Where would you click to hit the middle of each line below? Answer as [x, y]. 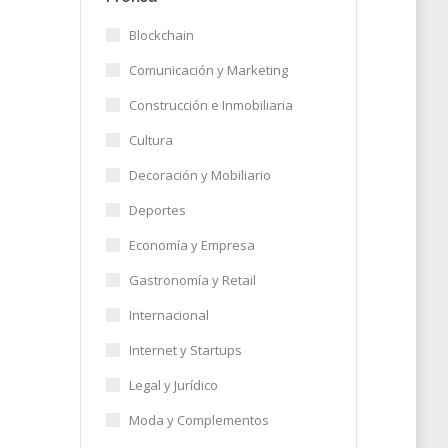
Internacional [168, 315]
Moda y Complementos [198, 420]
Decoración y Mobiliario [199, 175]
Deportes [157, 210]
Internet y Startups [185, 350]
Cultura [150, 140]
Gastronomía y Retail [192, 280]
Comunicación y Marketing [208, 70]
